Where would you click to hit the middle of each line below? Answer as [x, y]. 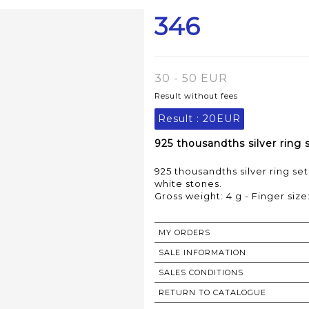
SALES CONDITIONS [201, 273]
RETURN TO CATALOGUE [212, 293]
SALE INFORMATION [202, 253]
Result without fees [196, 96]
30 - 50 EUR [191, 79]
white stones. [188, 184]
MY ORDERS [185, 233]
